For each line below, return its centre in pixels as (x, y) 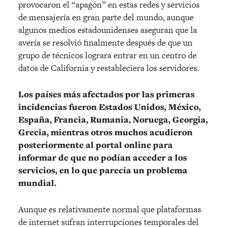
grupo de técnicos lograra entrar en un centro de (107, 55)
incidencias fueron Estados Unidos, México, (109, 107)
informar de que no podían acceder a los (103, 158)
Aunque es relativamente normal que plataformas (110, 210)
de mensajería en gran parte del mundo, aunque (106, 17)
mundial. (37, 183)
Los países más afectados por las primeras (106, 94)
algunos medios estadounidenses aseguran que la (108, 30)
